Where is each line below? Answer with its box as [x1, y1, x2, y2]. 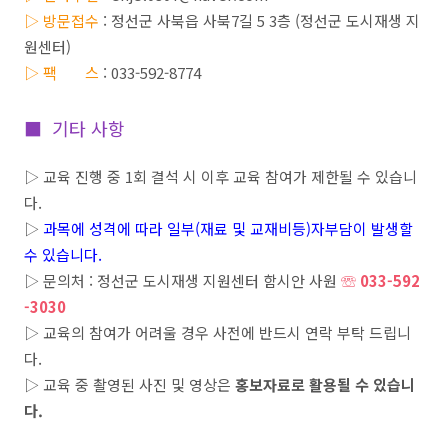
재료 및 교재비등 [200, 218, 306, 239]
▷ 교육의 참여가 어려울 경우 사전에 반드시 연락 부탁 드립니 [24, 322, 411, 343]
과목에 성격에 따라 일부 [43, 218, 195, 239]
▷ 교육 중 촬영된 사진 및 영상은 [24, 374, 235, 395]
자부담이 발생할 [311, 218, 413, 239]
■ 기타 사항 [24, 115, 125, 141]
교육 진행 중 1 [43, 166, 133, 187]
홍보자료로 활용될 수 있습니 [235, 374, 415, 395]
